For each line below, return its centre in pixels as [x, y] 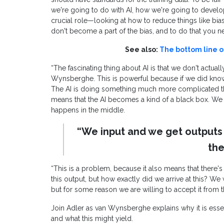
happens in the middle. [88, 110]
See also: [142, 50]
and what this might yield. [92, 219]
